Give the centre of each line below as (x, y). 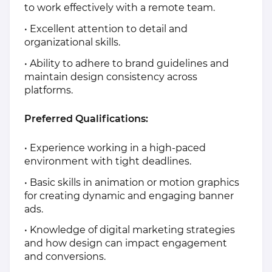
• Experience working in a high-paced (115, 148)
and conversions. (65, 257)
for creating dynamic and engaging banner (129, 195)
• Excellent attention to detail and (106, 29)
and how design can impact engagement (126, 243)
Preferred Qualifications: (86, 119)
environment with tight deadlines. (108, 161)
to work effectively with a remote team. (120, 8)
